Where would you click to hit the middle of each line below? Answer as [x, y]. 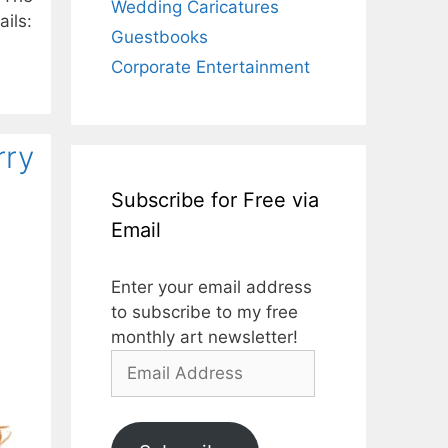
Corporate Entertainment [210, 66]
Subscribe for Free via [215, 199]
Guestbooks [159, 36]
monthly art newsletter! [204, 336]
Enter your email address [211, 286]
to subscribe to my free [204, 311]
